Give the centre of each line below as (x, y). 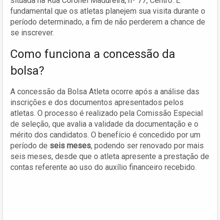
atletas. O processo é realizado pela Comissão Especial (107, 113)
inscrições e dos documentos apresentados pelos (97, 102)
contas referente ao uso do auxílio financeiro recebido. (103, 167)
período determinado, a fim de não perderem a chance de (108, 22)
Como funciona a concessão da (93, 54)
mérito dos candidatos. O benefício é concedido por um (105, 135)
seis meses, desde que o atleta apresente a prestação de (110, 156)
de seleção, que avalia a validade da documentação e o (104, 124)
